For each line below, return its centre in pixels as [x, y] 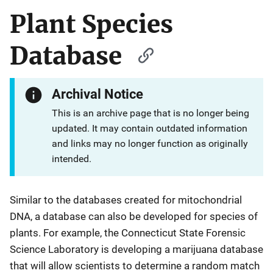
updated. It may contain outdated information [150, 128]
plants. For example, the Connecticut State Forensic [128, 233]
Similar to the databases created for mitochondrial [126, 200]
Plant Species [91, 24]
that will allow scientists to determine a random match [135, 266]
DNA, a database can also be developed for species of [134, 216]
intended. [72, 159]
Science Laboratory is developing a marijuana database [136, 249]
